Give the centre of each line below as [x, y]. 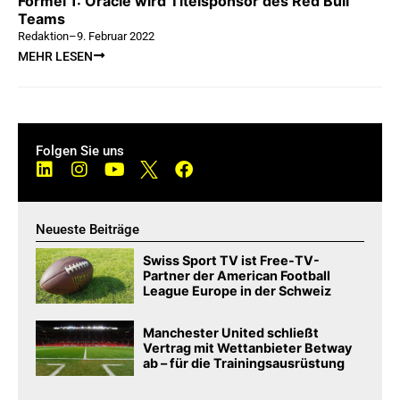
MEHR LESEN [55, 57]
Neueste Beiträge [87, 230]
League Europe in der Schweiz [237, 291]
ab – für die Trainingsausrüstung [244, 363]
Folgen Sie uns [80, 151]
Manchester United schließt [231, 333]
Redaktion [43, 37]
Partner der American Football [237, 276]
